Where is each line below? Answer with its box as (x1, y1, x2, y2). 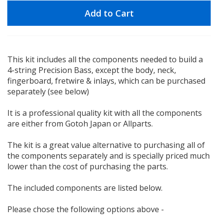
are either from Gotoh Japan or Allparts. (7, 118, 153, 129)
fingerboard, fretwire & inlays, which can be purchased (7, 75, 205, 87)
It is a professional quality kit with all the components (7, 108, 202, 119)
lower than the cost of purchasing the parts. (7, 161, 168, 172)
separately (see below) (7, 86, 89, 97)
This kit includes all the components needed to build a (7, 54, 203, 65)
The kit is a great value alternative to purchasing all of (7, 140, 205, 151)
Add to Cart (84, 7, 134, 19)
